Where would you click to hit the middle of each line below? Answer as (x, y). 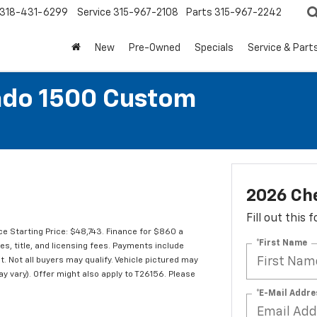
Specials (214, 48)
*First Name (281, 243)
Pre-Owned (155, 48)
